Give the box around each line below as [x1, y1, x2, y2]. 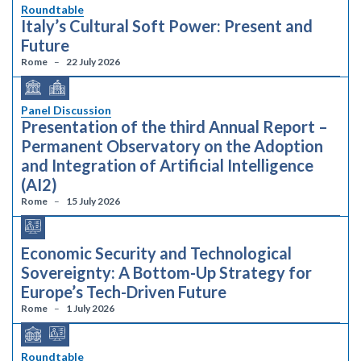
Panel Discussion [21, 103, 111, 117]
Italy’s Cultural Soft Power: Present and [21, 16, 313, 35]
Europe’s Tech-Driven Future [21, 282, 226, 301]
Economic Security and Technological [21, 243, 292, 263]
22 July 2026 [66, 56, 120, 68]
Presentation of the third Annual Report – [21, 117, 328, 136]
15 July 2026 [66, 195, 120, 207]
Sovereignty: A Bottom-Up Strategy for [21, 263, 312, 282]
